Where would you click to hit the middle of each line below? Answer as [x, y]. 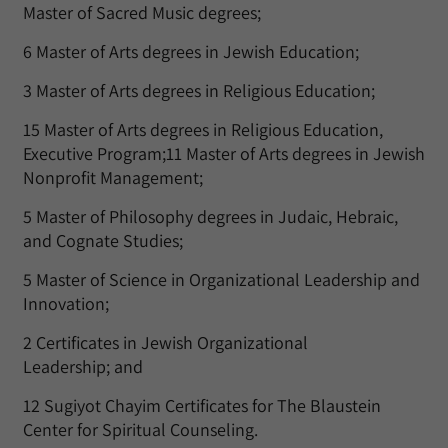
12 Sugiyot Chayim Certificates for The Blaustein [202, 405]
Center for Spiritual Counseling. [140, 429]
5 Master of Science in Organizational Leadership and [221, 279]
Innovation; [66, 303]
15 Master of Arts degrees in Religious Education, [203, 129]
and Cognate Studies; [103, 240]
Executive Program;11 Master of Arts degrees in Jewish [224, 153]
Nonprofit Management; [113, 177]
